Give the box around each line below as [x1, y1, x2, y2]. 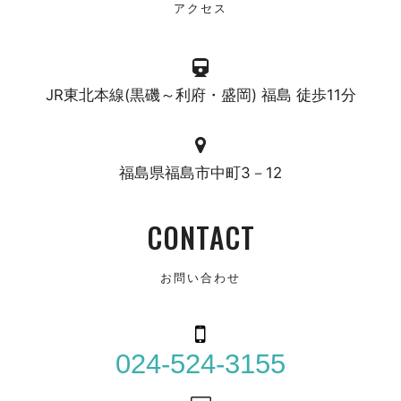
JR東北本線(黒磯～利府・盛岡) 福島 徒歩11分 [45, 85, 356, 104]
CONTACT [146, 217, 255, 259]
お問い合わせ [160, 267, 241, 286]
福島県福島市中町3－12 [119, 163, 282, 182]
